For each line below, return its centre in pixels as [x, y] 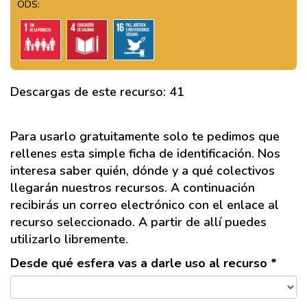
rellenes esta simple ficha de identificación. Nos [145, 153]
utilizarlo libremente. [69, 239]
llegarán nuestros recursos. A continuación [133, 188]
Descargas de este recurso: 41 [97, 92]
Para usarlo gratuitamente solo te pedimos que [145, 136]
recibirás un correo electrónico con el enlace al [145, 205]
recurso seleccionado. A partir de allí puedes [138, 222]
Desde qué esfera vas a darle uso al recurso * [144, 263]
